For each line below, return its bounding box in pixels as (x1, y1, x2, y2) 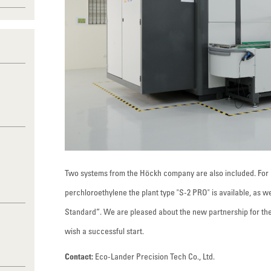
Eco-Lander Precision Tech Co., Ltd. (93, 251, 215, 261)
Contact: (65, 251, 94, 261)
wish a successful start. (65, 226, 145, 236)
